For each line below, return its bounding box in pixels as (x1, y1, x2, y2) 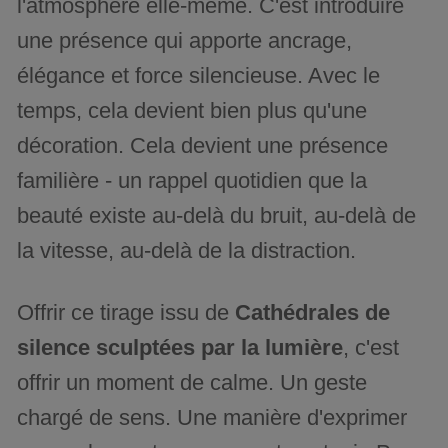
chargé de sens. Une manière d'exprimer (17, 405, 408, 431)
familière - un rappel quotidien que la (17, 168, 368, 194)
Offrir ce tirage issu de (17, 300, 236, 326)
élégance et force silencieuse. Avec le (17, 63, 381, 89)
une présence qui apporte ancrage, (17, 28, 353, 54)
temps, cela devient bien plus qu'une (17, 98, 368, 124)
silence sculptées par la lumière (17, 335, 344, 361)
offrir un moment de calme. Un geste (17, 370, 368, 396)
